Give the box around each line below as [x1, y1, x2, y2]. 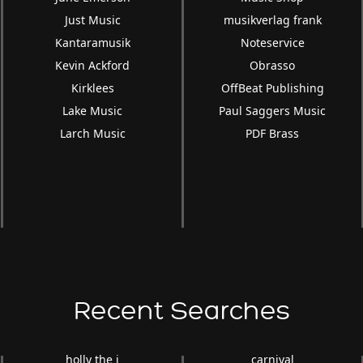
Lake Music [62, 103, 123, 118]
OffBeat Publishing [220, 80, 324, 96]
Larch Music [59, 126, 126, 141]
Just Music [64, 12, 121, 28]
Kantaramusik [54, 35, 130, 50]
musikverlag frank [223, 12, 322, 28]
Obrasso [250, 58, 296, 73]
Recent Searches [73, 297, 290, 325]
